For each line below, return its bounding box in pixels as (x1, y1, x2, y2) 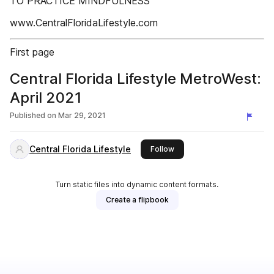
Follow (150, 144, 174, 154)
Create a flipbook (105, 195, 169, 204)
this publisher (174, 144, 223, 153)
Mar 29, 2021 (58, 111, 106, 120)
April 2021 (10, 89, 82, 106)
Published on (10, 111, 56, 120)
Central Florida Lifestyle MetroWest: (10, 70, 261, 87)
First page (10, 46, 54, 58)
